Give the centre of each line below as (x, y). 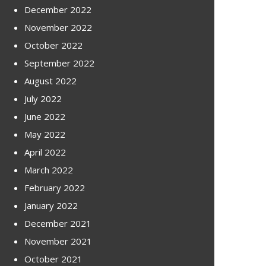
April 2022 (45, 152)
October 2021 (53, 259)
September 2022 (59, 63)
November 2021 (58, 241)
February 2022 (55, 187)
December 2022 (58, 9)
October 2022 (53, 45)
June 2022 (45, 116)
